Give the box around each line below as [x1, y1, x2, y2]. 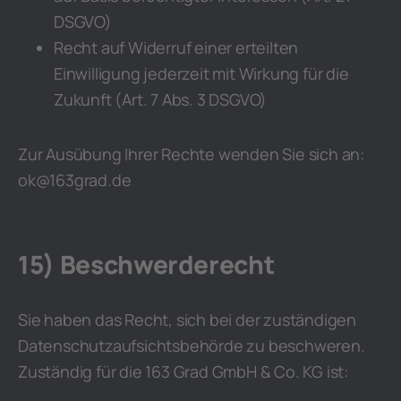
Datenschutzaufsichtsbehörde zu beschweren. [18, 335, 365, 356]
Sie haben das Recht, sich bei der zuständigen [18, 309, 356, 330]
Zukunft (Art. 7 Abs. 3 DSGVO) [54, 89, 268, 110]
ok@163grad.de [18, 169, 132, 191]
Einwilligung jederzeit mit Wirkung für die [54, 63, 349, 84]
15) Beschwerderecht [18, 247, 275, 281]
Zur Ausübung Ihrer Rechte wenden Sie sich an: [18, 143, 364, 165]
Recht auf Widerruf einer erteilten [54, 37, 299, 58]
